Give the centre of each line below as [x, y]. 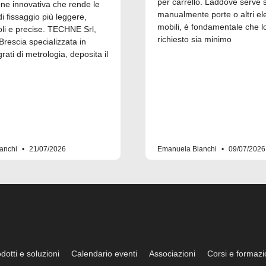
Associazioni [172, 254]
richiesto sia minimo [194, 39]
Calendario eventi [104, 254]
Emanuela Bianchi [188, 149]
